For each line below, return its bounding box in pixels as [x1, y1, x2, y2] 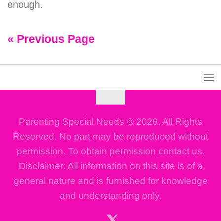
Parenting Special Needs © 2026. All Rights [19, 116, 202, 127]
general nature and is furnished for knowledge [13, 175, 208, 186]
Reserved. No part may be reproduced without [13, 131, 208, 142]
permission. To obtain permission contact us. [16, 146, 205, 156]
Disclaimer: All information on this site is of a [18, 160, 203, 171]
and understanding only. [59, 190, 162, 201]
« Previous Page [7, 33, 95, 45]
